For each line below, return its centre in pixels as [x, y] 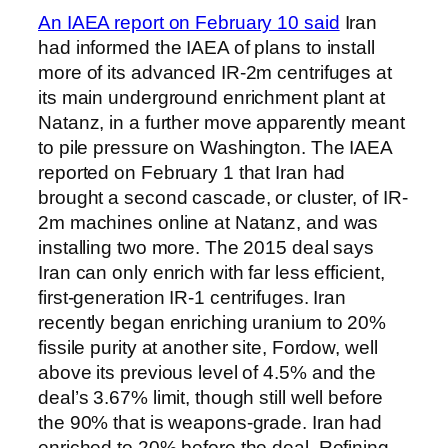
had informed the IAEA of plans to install [206, 47]
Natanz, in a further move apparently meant [221, 122]
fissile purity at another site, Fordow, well [208, 347]
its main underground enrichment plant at [211, 97]
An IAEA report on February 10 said [189, 22]
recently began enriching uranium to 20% [212, 322]
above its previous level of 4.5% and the [207, 372]
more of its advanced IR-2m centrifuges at [215, 72]
